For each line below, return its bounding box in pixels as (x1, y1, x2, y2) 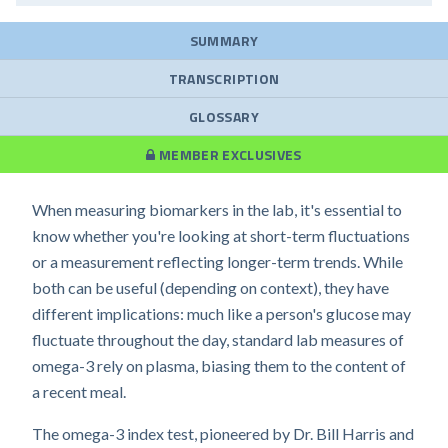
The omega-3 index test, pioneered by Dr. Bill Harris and (32, 424, 414, 443)
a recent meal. (32, 382, 126, 401)
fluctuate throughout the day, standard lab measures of (32, 330, 404, 349)
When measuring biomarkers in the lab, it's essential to (32, 200, 402, 219)
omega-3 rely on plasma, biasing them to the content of (32, 356, 406, 375)
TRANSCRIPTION (168, 68, 280, 89)
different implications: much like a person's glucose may (32, 304, 411, 323)
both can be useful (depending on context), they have (32, 278, 389, 297)
